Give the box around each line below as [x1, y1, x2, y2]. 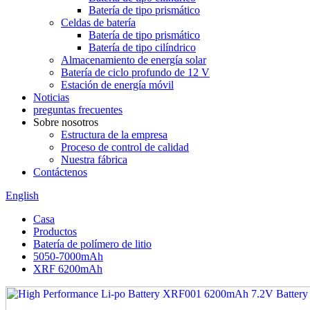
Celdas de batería [61, 17, 136, 28]
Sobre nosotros [33, 116, 98, 128]
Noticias [33, 91, 69, 103]
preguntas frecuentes [33, 104, 122, 116]
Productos [33, 226, 77, 237]
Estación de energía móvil [61, 79, 174, 91]
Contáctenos [33, 166, 87, 178]
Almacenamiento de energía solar [61, 54, 206, 66]
